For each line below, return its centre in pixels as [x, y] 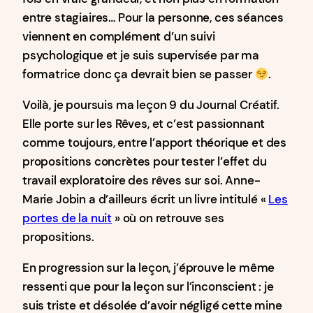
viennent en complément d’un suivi [119, 36]
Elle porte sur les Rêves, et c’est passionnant [144, 124]
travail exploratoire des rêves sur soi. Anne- [141, 180]
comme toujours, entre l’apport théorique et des [155, 143]
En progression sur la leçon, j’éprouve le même [149, 268]
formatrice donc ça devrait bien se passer [139, 74]
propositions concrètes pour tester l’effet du [145, 161]
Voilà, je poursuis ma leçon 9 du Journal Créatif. [151, 105]
